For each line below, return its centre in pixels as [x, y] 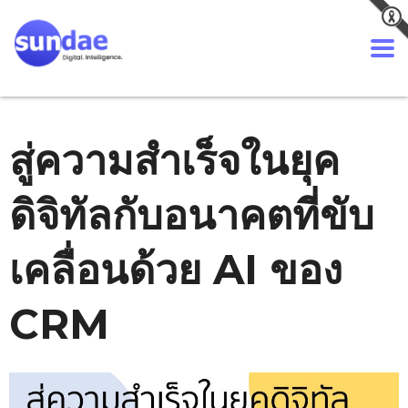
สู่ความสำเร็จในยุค [174, 160]
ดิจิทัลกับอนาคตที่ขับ [192, 214]
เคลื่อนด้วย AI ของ [176, 269]
